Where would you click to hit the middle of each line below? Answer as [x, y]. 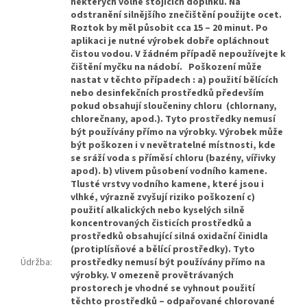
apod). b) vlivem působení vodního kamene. [169, 171]
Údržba [35, 262]
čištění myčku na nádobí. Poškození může [166, 67]
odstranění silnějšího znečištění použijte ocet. [176, 15]
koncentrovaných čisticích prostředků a [161, 223]
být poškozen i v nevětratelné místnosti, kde [173, 145]
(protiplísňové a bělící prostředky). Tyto [163, 249]
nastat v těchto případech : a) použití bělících [174, 80]
